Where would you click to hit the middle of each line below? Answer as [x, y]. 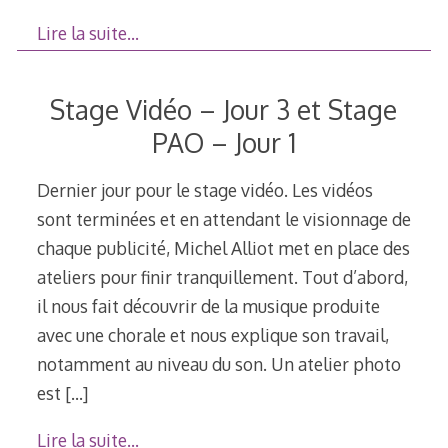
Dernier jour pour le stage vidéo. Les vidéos [204, 190]
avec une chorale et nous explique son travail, [212, 335]
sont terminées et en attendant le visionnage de [223, 219]
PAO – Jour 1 [223, 142]
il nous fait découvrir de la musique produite [208, 306]
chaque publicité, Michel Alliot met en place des [223, 248]
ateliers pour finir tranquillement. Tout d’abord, [222, 277]
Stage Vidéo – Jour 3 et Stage [224, 109]
